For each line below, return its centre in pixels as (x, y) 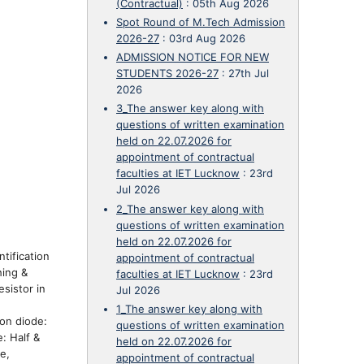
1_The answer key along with (189, 308)
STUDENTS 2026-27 (167, 73)
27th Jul (249, 73)
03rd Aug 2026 (207, 38)
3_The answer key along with (190, 108)
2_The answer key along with (190, 208)
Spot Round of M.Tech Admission (201, 22)
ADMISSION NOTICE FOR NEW (193, 57)
